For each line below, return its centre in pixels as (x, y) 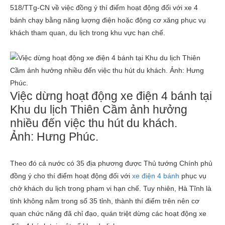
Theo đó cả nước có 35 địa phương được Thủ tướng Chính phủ (111, 163)
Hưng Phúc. (68, 137)
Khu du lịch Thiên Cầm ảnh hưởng (99, 110)
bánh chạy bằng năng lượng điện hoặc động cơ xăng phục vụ (108, 20)
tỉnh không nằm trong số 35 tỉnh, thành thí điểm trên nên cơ (105, 201)
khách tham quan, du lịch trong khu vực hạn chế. (88, 33)
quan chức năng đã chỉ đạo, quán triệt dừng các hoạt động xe (108, 213)
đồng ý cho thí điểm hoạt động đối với (71, 176)
